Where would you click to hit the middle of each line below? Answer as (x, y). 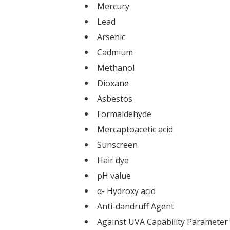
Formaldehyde (124, 114)
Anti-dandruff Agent (135, 206)
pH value (114, 175)
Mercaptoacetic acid (135, 129)
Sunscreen (117, 145)
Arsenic (111, 37)
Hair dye (113, 160)
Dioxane (113, 83)
